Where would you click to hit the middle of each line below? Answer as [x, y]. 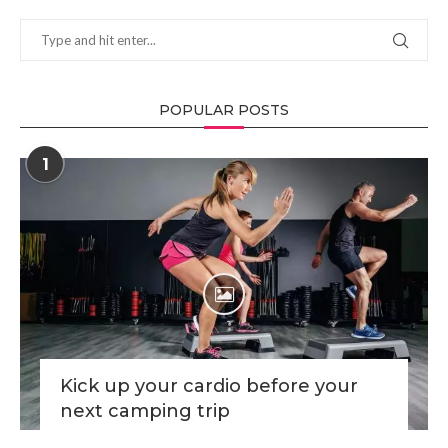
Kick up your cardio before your [209, 386]
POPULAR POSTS [224, 110]
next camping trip [145, 411]
